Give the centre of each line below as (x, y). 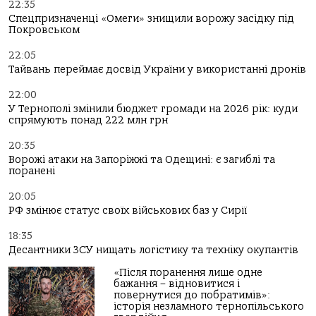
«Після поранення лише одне (188, 273)
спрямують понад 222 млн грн (88, 120)
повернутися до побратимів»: (192, 295)
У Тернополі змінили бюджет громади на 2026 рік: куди (153, 109)
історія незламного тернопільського (209, 306)
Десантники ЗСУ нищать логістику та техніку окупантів (153, 250)
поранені (32, 171)
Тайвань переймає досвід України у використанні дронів (157, 69)
